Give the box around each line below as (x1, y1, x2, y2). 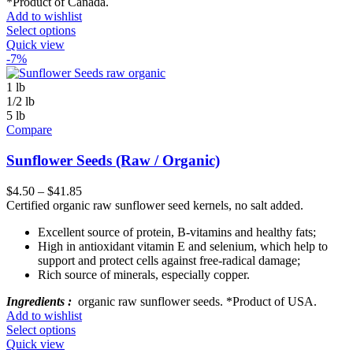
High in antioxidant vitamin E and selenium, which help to (38, 239, 328, 253)
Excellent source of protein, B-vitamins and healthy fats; (38, 225, 316, 239)
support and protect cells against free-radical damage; (38, 253, 300, 267)
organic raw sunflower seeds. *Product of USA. (72, 294, 317, 308)
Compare (6, 123, 52, 137)
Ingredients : (6, 294, 72, 308)
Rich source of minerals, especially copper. (38, 267, 250, 281)
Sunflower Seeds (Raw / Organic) (6, 151, 220, 169)
